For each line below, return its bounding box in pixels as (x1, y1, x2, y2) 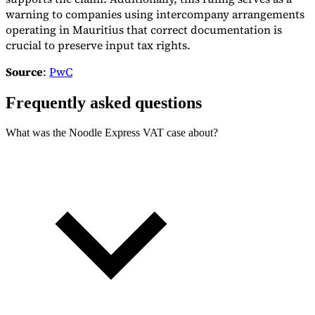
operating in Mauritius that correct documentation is (6, 21, 282, 37)
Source (6, 63, 43, 79)
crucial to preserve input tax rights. (6, 37, 191, 53)
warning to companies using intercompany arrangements (6, 6, 304, 22)
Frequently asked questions (6, 93, 202, 112)
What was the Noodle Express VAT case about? (6, 126, 218, 139)
